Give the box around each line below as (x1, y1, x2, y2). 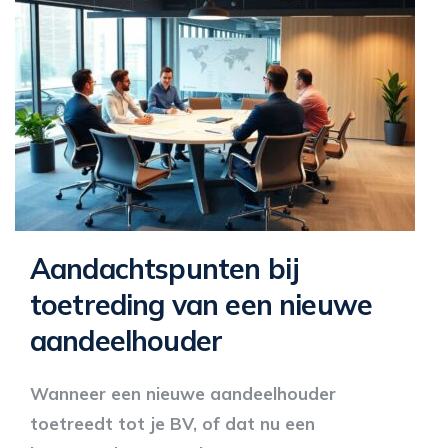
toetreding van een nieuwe (30, 287, 373, 322)
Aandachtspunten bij (30, 251, 299, 286)
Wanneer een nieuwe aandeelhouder (30, 383, 336, 404)
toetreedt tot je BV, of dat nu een (30, 413, 315, 434)
